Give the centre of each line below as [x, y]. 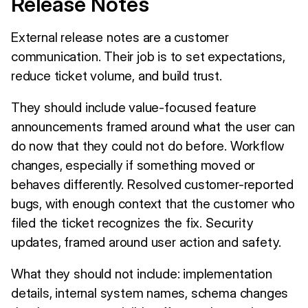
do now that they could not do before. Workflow [148, 145]
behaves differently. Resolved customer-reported [152, 184]
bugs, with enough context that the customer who [153, 203]
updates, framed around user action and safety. [146, 242]
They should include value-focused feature [134, 107]
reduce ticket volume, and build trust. [117, 75]
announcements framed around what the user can [153, 126]
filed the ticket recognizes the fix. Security [132, 222]
